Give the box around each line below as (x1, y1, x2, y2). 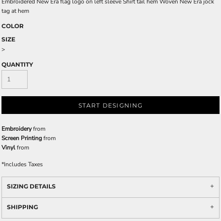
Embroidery (1, 125, 32, 133)
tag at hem (1, 7, 29, 15)
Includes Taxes (4, 160, 43, 168)
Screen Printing (1, 134, 42, 142)
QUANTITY (1, 61, 33, 68)
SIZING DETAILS (7, 183, 56, 190)
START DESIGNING (78, 102, 143, 110)
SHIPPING (7, 203, 38, 211)
